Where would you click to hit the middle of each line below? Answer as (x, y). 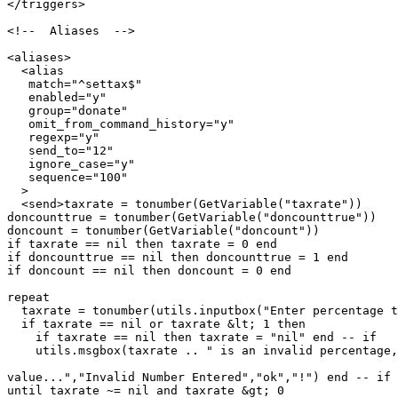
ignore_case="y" (71, 163)
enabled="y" (57, 97)
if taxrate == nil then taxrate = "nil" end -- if (192, 337)
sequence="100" (68, 177)
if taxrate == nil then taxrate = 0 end (142, 243)
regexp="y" (53, 137)
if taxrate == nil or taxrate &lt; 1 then (156, 323)
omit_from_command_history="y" (121, 123)
